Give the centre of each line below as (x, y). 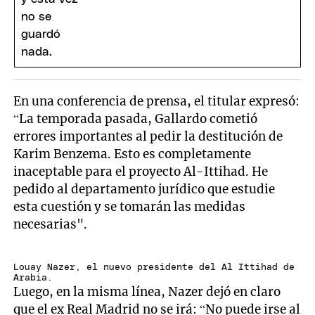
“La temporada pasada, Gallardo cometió (136, 119)
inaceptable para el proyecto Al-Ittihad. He (141, 172)
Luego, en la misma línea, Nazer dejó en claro (147, 291)
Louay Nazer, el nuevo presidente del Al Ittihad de (154, 267)
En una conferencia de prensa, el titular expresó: (157, 102)
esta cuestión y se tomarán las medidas (130, 207)
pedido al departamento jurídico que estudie (144, 189)
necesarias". (51, 225)
